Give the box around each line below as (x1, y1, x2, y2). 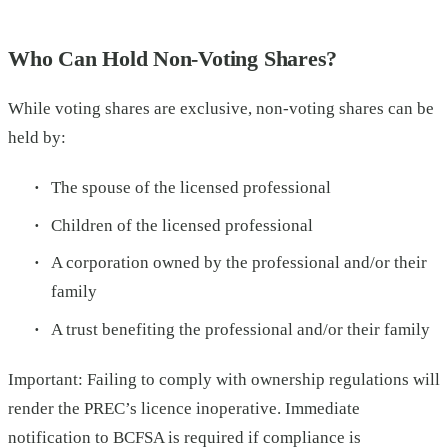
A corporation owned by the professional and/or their (50, 253, 427, 273)
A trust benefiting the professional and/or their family (50, 319, 430, 339)
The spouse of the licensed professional (50, 178, 331, 198)
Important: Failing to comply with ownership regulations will (8, 370, 440, 390)
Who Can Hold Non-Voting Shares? (8, 45, 338, 71)
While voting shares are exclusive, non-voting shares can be (8, 99, 434, 119)
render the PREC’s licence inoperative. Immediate (8, 399, 360, 419)
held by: (8, 128, 66, 148)
